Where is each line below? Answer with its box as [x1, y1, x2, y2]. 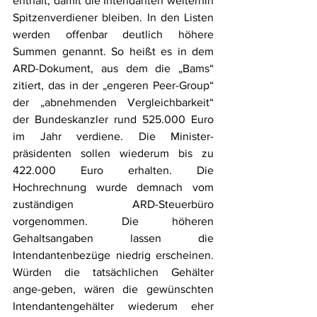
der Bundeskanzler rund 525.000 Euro [13, 113, 214, 125]
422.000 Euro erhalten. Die [13, 163, 214, 176]
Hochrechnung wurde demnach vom [13, 180, 214, 193]
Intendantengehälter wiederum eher [13, 299, 214, 312]
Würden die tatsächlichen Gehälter [13, 265, 214, 278]
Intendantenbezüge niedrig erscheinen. [13, 248, 214, 261]
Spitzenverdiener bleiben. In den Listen [13, 11, 214, 23]
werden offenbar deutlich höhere [13, 28, 214, 40]
